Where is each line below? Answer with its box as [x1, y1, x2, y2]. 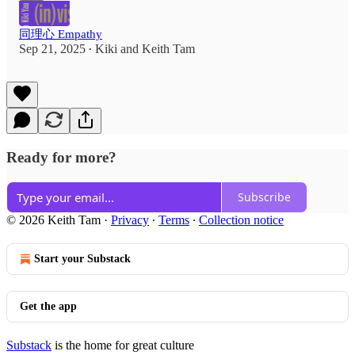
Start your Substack [34, 252, 131, 265]
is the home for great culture [52, 338, 194, 352]
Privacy [111, 212, 149, 227]
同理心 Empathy [19, 28, 102, 41]
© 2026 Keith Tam [6, 212, 101, 227]
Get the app [20, 300, 77, 312]
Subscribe [238, 189, 291, 205]
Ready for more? [6, 149, 116, 166]
